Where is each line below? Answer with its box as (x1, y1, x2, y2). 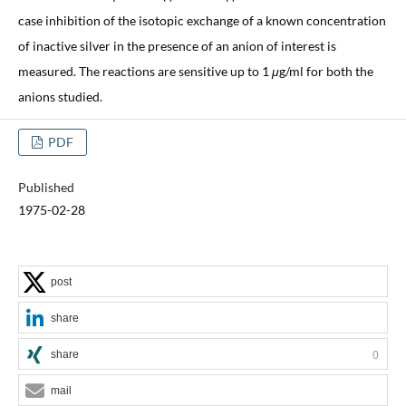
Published (17, 179, 74, 195)
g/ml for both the (278, 63, 373, 79)
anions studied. (17, 88, 102, 104)
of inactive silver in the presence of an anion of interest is (17, 37, 336, 53)
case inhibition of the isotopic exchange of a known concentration (17, 12, 386, 28)
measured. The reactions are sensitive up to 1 (17, 63, 272, 79)
